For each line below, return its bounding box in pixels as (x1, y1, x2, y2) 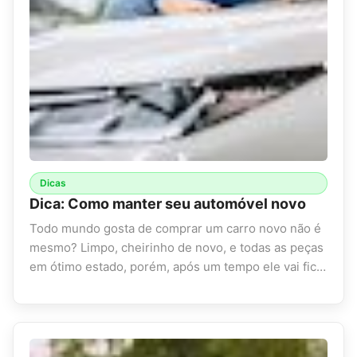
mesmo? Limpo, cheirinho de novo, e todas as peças (29, 240, 324, 256)
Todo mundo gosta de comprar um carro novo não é (29, 221, 321, 237)
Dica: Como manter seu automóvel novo (29, 195, 306, 213)
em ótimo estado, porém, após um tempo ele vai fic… (29, 259, 326, 275)
